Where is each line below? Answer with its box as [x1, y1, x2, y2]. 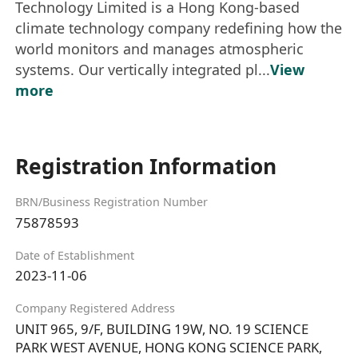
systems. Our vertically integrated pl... [15, 59, 271, 79]
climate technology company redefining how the [15, 18, 343, 38]
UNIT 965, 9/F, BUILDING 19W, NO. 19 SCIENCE [15, 320, 309, 339]
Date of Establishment [15, 247, 135, 263]
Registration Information [15, 151, 277, 181]
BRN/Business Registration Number [15, 193, 209, 209]
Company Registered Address [15, 300, 176, 316]
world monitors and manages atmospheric [15, 38, 304, 58]
